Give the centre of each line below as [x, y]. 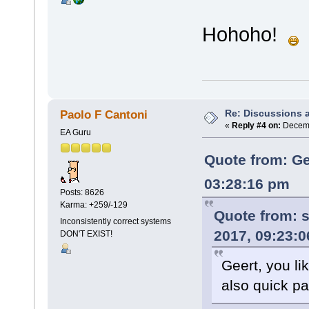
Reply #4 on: [256, 126]
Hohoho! [245, 34]
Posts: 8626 [82, 193]
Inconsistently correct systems [115, 221]
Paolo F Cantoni [104, 115]
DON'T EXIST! [86, 233]
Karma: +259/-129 [93, 205]
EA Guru [75, 133]
